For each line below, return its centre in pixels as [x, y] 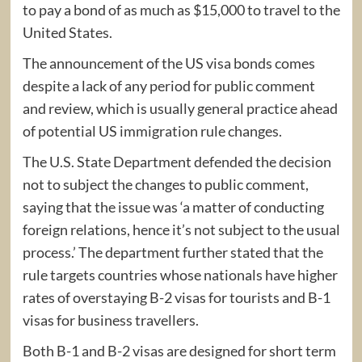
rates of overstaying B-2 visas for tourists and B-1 [176, 297]
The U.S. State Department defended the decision [177, 161]
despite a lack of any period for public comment [168, 85]
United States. [67, 32]
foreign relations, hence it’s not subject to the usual [181, 229]
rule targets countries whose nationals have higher [180, 274]
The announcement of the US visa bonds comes [168, 63]
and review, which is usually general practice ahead [180, 108]
